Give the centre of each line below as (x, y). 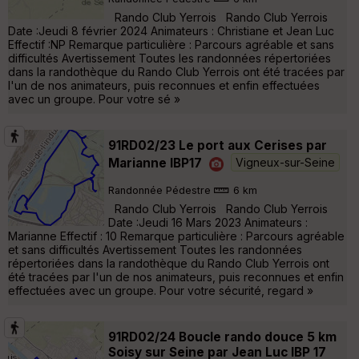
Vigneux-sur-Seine (285, 163)
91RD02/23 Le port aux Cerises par (218, 145)
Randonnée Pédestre (159, 191)
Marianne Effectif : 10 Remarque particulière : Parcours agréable (176, 236)
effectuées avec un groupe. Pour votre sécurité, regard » (161, 290)
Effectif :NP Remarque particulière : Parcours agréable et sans (171, 44)
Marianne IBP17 (155, 163)
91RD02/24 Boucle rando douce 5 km (222, 337)
